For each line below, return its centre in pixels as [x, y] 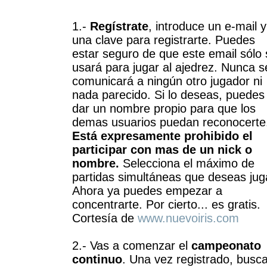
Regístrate [119, 26]
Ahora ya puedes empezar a [147, 191]
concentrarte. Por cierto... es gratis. [166, 204]
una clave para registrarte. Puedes [163, 40]
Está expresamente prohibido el [162, 136]
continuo [97, 259]
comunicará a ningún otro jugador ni [167, 81]
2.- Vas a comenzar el [131, 246]
